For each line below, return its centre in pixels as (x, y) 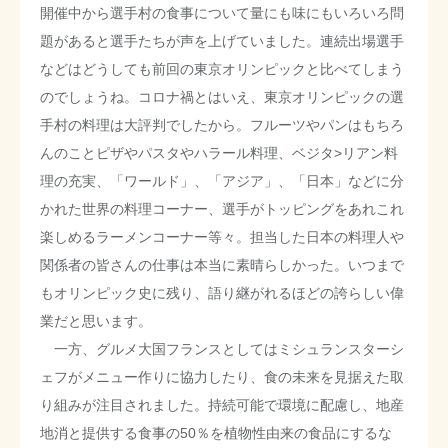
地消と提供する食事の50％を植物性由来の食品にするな (216, 432)
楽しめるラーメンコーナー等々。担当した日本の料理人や (222, 236)
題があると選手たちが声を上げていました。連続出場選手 (222, 40)
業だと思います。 (96, 320)
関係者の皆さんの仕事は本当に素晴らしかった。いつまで (222, 264)
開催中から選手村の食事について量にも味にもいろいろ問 (222, 12)
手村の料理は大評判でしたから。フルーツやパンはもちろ (222, 124)
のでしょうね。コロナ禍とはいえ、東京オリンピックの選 (222, 96)
